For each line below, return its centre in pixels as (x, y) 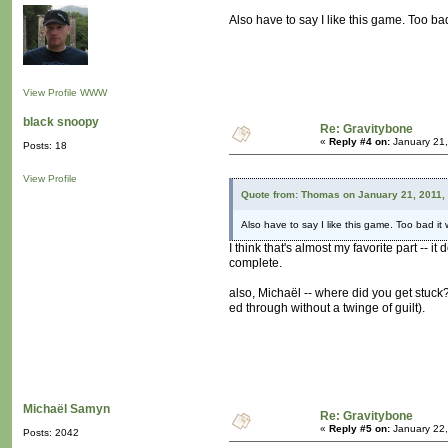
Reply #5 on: (359, 429)
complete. (255, 263)
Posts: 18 (45, 146)
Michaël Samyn (66, 409)
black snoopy (61, 122)
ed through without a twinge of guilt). (327, 308)
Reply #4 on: (359, 142)
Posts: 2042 (51, 433)
